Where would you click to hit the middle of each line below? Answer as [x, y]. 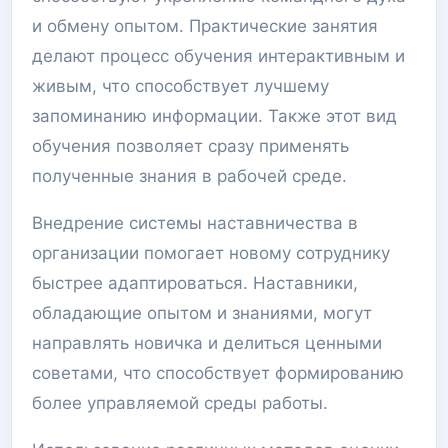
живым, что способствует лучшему [180, 86]
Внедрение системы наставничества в [195, 223]
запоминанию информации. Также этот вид [214, 116]
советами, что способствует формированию [218, 373]
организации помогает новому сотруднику [211, 253]
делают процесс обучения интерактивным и [218, 56]
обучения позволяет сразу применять [190, 146]
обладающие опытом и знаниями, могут [202, 313]
